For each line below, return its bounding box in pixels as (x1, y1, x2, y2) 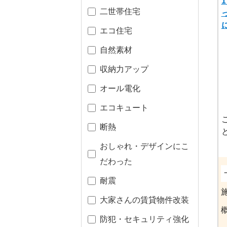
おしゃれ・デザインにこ (99, 141, 189, 150)
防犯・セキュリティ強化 (99, 214, 189, 223)
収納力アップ (99, 64, 148, 73)
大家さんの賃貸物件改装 (99, 195, 189, 204)
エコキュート (99, 103, 148, 112)
